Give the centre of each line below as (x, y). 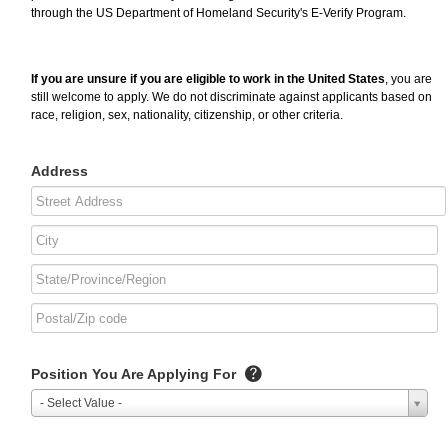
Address (59, 171)
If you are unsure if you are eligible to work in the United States (208, 79)
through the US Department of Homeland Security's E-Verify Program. (218, 13)
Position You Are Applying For (135, 374)
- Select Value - (81, 403)
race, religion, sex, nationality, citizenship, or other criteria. (187, 115)
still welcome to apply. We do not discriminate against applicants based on (231, 97)
